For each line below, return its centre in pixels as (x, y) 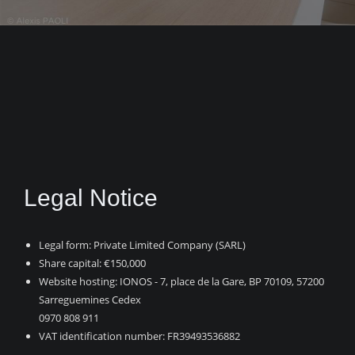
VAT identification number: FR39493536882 (139, 336)
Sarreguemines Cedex (90, 300)
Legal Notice (91, 198)
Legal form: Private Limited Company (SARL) (142, 245)
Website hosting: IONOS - (99, 281)
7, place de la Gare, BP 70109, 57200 (242, 281)
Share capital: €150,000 (92, 263)
